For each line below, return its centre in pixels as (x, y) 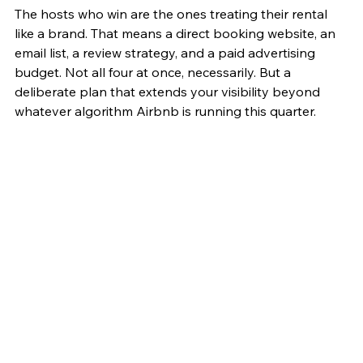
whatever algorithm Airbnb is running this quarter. (165, 111)
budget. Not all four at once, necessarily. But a (154, 72)
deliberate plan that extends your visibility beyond (169, 91)
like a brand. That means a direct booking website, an (177, 33)
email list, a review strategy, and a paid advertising (167, 52)
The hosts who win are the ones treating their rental (173, 13)
